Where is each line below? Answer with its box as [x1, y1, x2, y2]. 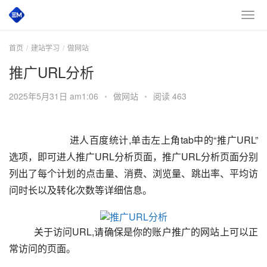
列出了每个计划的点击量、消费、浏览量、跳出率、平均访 [9, 166, 258, 180]
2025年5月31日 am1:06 [9, 90, 101, 102]
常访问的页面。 [9, 241, 76, 255]
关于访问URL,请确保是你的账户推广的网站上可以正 [14, 225, 259, 238]
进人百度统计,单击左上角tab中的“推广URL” [48, 133, 259, 147]
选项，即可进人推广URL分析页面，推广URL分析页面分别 [9, 150, 258, 163]
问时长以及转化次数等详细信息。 [9, 183, 152, 197]
